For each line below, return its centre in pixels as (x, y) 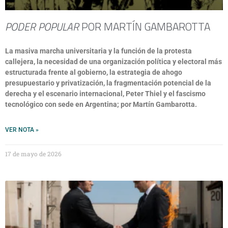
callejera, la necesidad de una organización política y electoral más (113, 62)
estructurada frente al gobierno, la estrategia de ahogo (94, 72)
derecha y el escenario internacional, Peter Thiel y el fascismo (105, 94)
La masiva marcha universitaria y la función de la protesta (98, 51)
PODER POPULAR (42, 26)
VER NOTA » (22, 130)
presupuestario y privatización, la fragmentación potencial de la (108, 83)
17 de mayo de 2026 (33, 154)
